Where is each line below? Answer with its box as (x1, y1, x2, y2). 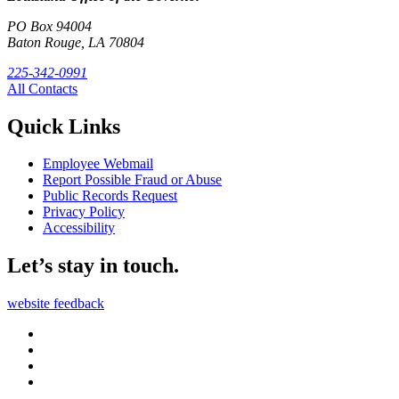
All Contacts (7, 80, 77, 96)
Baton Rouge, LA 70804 (7, 34, 144, 50)
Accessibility (43, 220, 115, 236)
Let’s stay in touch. (7, 254, 179, 278)
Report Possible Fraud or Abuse (43, 172, 222, 188)
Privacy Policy (43, 204, 125, 220)
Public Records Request (43, 188, 177, 204)
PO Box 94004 (7, 18, 92, 34)
